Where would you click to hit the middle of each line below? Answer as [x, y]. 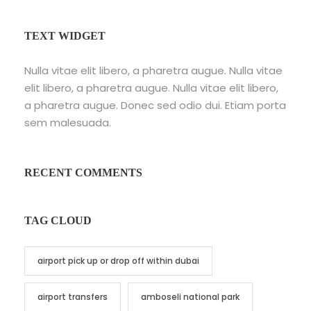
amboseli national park [190, 296]
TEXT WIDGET [65, 35]
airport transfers [73, 296]
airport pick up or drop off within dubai [118, 260]
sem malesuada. [68, 122]
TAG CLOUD [58, 220]
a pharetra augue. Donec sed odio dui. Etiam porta [155, 105]
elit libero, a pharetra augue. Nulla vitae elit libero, [151, 87]
